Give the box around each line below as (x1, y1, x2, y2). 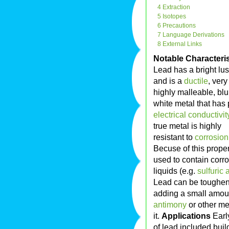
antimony (153, 200, 187, 210)
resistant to (153, 132, 195, 142)
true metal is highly (153, 121, 221, 131)
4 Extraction (157, 4, 190, 11)
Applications (162, 211, 213, 221)
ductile (184, 76, 208, 86)
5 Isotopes (157, 13, 186, 20)
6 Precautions (157, 22, 196, 30)
